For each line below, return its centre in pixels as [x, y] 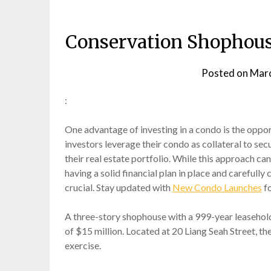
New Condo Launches [217, 188]
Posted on [226, 73]
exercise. [83, 246]
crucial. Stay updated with [119, 188]
